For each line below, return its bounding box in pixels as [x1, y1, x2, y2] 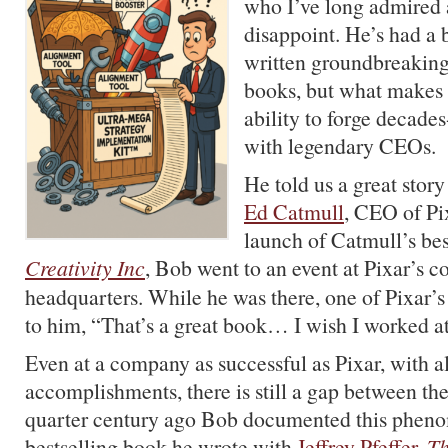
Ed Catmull [244, 197, 344, 226]
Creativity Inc [25, 253, 145, 282]
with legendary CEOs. [244, 131, 436, 160]
